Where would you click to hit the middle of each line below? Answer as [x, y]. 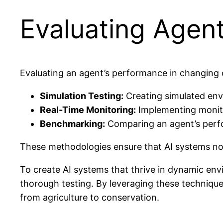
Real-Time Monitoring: [88, 110]
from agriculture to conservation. [90, 198]
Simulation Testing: [82, 96]
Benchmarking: [72, 124]
